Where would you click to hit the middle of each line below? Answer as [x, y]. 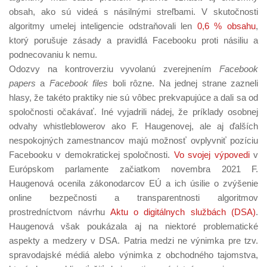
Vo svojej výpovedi [212, 154]
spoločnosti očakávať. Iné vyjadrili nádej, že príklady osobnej [133, 111]
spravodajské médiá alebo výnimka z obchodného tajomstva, [133, 254]
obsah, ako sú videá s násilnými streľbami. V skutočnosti [133, 11]
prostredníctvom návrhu [60, 212]
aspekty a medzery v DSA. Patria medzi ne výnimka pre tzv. [133, 240]
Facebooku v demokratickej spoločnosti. [91, 154]
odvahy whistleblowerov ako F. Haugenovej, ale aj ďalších [133, 126]
